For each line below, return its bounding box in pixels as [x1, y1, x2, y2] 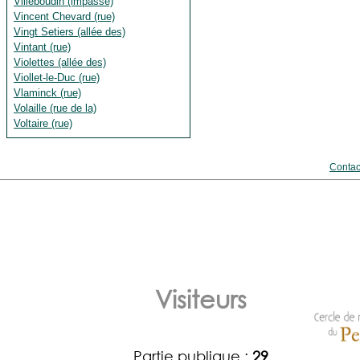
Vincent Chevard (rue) [14, 10, 115, 22]
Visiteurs [155, 284, 247, 313]
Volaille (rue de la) [14, 102, 96, 114]
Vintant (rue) [14, 41, 71, 53]
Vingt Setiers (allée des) [14, 26, 125, 38]
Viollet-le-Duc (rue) [14, 72, 100, 84]
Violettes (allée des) [14, 56, 106, 68]
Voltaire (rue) [14, 117, 72, 129]
